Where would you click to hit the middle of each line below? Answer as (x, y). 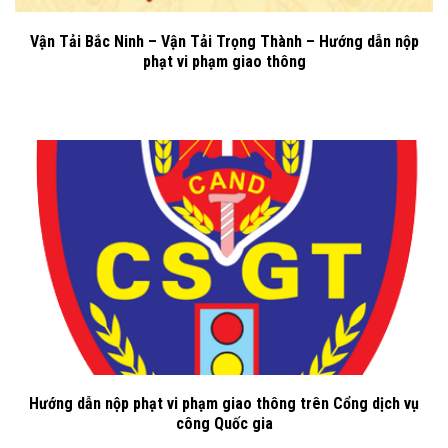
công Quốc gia (224, 424)
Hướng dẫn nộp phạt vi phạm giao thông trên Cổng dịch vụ (224, 404)
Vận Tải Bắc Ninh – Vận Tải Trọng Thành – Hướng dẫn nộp (224, 41)
